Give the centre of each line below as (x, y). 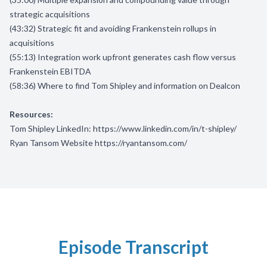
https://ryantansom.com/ (141, 143)
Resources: (31, 114)
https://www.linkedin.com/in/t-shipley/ (165, 128)
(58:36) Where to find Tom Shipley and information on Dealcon (126, 86)
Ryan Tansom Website (51, 143)
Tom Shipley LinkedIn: (51, 128)
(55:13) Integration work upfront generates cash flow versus (123, 57)
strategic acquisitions (51, 14)
